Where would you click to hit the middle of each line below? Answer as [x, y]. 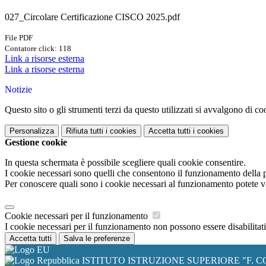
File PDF [19, 38]
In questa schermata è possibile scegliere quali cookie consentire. [125, 163]
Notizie [18, 90]
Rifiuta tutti [85, 131]
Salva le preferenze [97, 239]
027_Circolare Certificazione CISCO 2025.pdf [92, 17]
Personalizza [32, 131]
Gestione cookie [36, 142]
